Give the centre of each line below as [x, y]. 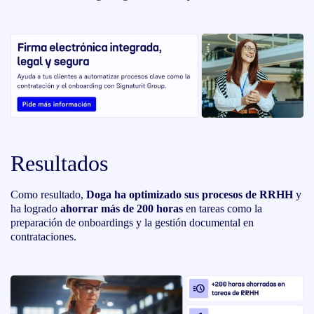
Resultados [59, 164]
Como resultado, [48, 195]
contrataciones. [43, 237]
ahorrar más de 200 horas [122, 209]
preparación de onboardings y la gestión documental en [132, 223]
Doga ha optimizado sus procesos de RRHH [190, 195]
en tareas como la [223, 209]
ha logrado [35, 209]
